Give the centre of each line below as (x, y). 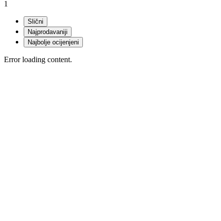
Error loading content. (38, 60)
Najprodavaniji (48, 32)
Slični (36, 22)
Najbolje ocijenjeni (53, 42)
